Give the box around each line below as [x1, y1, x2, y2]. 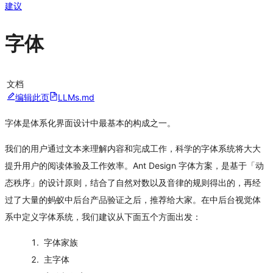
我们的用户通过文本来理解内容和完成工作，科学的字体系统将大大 [5, 143, 261, 154]
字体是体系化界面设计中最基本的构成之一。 [5, 117, 175, 128]
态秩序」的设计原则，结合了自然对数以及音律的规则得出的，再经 [5, 177, 261, 188]
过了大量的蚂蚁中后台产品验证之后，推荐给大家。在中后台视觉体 [5, 194, 261, 205]
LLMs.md [58, 91, 94, 102]
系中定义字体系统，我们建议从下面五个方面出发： [5, 211, 201, 222]
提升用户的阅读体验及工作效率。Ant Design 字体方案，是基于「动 [5, 160, 264, 171]
